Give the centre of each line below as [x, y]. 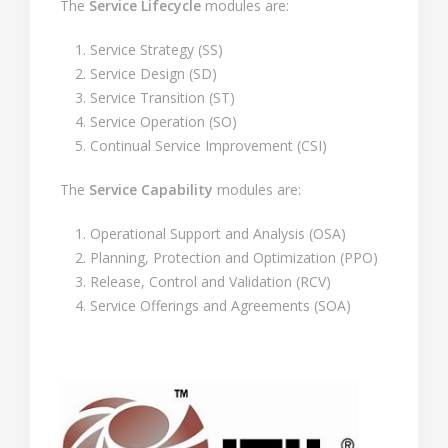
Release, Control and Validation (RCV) [210, 281]
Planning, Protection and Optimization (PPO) [234, 257]
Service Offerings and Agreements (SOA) [220, 305]
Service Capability [151, 189]
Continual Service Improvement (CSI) [208, 145]
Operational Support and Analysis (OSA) [218, 233]
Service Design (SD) [153, 73]
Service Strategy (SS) [156, 49]
